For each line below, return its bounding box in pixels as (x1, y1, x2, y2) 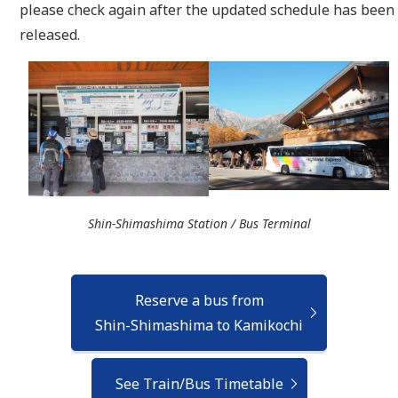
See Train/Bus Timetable (115, 374, 283, 394)
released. (20, 25, 81, 45)
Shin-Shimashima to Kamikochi (95, 315, 303, 336)
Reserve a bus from (134, 291, 264, 311)
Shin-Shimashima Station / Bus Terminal (87, 215, 311, 233)
